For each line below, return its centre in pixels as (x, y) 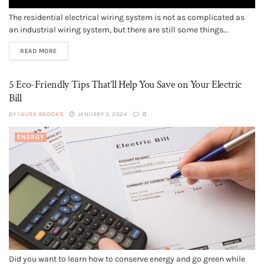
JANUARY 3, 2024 (102, 114)
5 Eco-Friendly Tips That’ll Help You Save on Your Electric (126, 85)
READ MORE (39, 51)
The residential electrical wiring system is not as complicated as (127, 17)
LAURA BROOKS (40, 114)
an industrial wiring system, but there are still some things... (119, 30)
